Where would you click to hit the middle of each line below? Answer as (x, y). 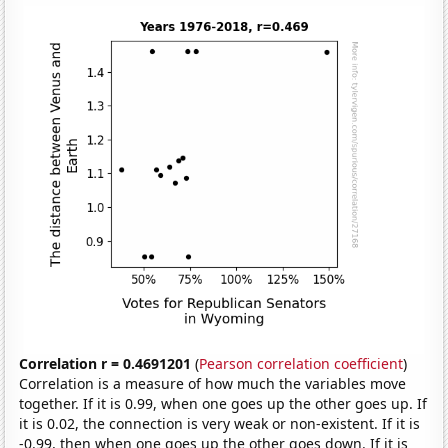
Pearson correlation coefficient (301, 363)
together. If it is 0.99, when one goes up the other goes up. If (223, 403)
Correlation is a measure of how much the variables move (213, 383)
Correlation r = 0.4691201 (105, 363)
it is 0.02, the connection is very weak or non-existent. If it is (220, 423)
